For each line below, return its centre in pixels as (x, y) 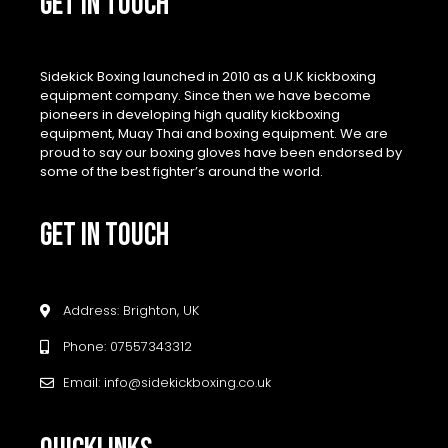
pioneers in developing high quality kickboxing (190, 115)
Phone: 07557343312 (127, 347)
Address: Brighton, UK (130, 311)
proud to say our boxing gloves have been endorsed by (221, 153)
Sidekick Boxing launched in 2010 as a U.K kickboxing (208, 77)
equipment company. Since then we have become (205, 96)
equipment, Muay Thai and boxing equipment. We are (214, 134)
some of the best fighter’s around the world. (181, 172)
